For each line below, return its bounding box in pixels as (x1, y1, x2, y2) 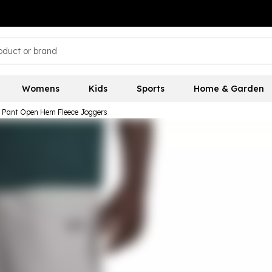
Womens (21, 83, 59, 94)
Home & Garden (193, 83, 264, 94)
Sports (136, 83, 165, 94)
